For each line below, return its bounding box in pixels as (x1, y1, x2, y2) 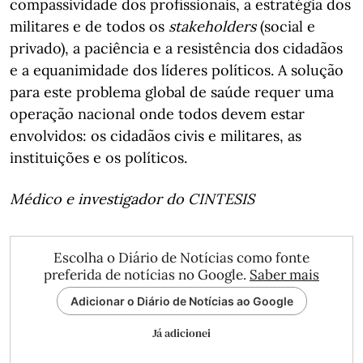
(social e (256, 17, 315, 36)
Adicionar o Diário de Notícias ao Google (70, 294, 293, 308)
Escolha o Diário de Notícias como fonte (53, 249, 310, 267)
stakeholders (169, 17, 256, 36)
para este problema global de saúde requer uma (10, 83, 334, 101)
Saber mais (250, 266, 319, 284)
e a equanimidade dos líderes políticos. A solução (10, 61, 344, 79)
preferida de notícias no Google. (44, 266, 250, 284)
